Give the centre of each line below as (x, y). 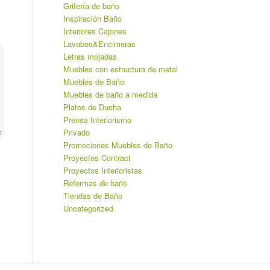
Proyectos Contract (97, 158)
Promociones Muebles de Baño (118, 145)
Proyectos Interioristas (103, 170)
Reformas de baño (96, 183)
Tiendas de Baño (93, 196)
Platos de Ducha (93, 107)
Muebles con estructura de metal (121, 69)
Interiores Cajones (95, 31)
